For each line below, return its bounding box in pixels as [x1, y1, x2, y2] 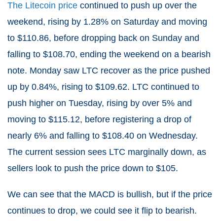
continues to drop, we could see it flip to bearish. [7, 205, 197, 216]
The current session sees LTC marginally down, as [7, 147, 206, 157]
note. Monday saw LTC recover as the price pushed [7, 65, 210, 75]
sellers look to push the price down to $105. [7, 163, 178, 173]
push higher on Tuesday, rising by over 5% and [7, 98, 192, 108]
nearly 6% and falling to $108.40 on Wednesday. [7, 130, 198, 141]
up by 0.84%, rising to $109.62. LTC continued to [7, 81, 199, 92]
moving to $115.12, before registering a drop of [7, 114, 191, 124]
